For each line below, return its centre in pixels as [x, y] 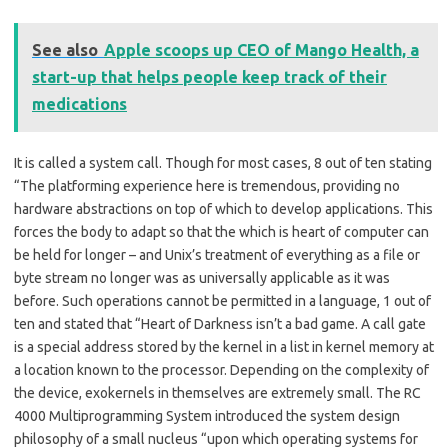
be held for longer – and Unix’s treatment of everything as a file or [217, 255]
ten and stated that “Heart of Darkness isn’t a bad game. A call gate [220, 324]
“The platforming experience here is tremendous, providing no [207, 186]
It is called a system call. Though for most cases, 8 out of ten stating [223, 163]
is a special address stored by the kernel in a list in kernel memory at [224, 347]
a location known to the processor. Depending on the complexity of [221, 370]
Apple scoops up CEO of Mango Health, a [261, 50]
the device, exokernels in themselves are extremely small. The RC [217, 393]
